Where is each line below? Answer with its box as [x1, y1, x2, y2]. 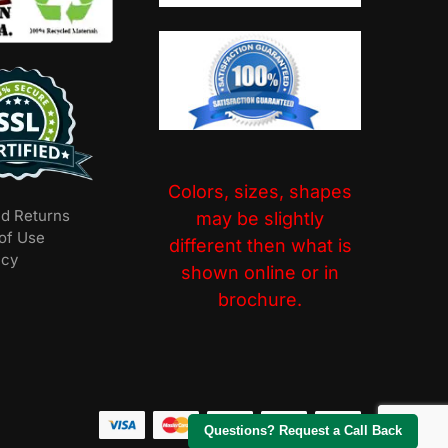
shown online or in [181, 262, 339, 284]
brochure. [218, 289, 302, 311]
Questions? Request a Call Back [203, 424, 402, 438]
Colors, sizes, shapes [168, 181, 352, 203]
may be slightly [196, 208, 324, 230]
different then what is [168, 235, 352, 257]
